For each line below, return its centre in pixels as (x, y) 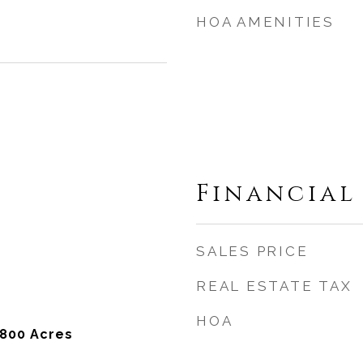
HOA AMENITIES (265, 22)
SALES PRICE (252, 251)
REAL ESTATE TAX (274, 286)
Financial (276, 194)
